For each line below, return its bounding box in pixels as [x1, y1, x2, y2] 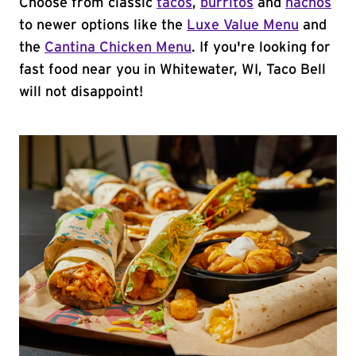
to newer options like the [19, 18, 187, 33]
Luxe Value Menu [187, 18, 299, 33]
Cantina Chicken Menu [44, 41, 192, 55]
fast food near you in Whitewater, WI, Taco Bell [19, 63, 326, 77]
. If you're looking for [192, 41, 331, 55]
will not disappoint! [19, 85, 143, 99]
